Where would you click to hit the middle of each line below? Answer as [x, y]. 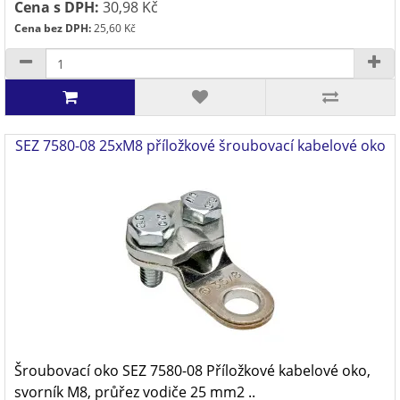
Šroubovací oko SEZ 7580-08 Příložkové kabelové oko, [192, 371]
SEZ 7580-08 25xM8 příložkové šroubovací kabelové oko [200, 146]
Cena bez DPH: [53, 28]
